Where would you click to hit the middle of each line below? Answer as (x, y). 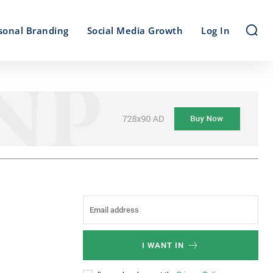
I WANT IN (163, 245)
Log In (215, 30)
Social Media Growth (135, 30)
